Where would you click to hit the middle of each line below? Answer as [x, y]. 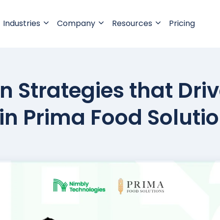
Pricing [182, 24]
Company [76, 24]
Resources [132, 24]
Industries [21, 24]
